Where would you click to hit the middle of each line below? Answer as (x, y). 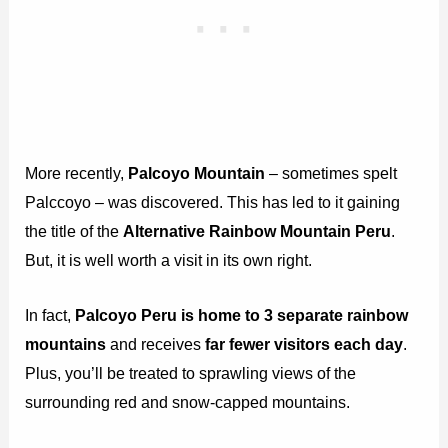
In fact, (50, 315)
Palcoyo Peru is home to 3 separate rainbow (242, 315)
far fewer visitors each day (302, 344)
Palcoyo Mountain (197, 173)
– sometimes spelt (331, 173)
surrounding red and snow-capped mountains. (188, 402)
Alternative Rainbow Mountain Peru (257, 231)
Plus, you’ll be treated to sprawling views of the (191, 373)
